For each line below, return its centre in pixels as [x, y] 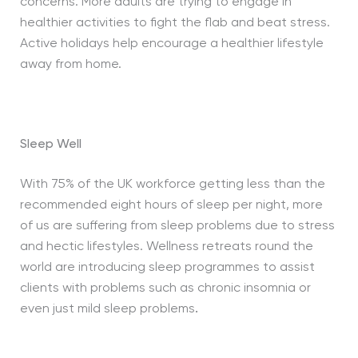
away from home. [70, 65]
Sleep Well [50, 145]
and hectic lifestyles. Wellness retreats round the [166, 247]
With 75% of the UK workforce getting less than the [172, 185]
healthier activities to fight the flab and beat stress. [175, 23]
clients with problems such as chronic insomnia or [165, 288]
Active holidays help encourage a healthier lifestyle [171, 44]
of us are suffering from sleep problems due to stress [177, 226]
